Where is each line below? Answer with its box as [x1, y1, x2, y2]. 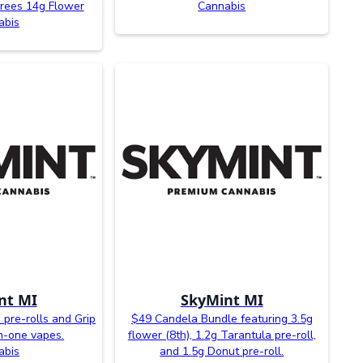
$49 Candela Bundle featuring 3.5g [130, 310, 313, 327]
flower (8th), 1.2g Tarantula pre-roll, [127, 327, 316, 343]
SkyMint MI [180, 289, 263, 310]
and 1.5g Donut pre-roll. [160, 343, 284, 359]
